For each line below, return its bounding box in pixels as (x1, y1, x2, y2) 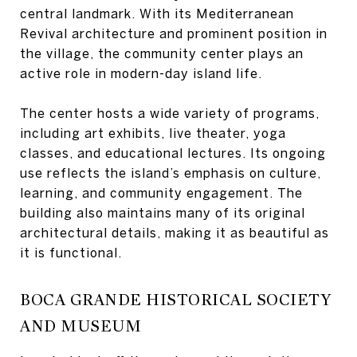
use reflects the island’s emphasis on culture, (20, 166, 321, 180)
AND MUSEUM (20, 316, 141, 336)
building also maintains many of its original (20, 206, 305, 220)
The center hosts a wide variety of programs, (20, 106, 320, 120)
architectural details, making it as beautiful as (20, 226, 329, 240)
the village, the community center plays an (20, 46, 304, 61)
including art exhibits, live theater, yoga (20, 126, 286, 140)
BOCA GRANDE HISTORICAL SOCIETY (20, 290, 331, 310)
